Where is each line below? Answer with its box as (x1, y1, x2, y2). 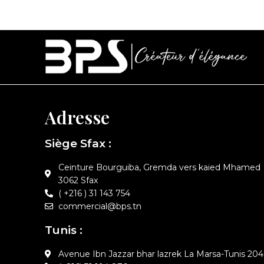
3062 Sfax (58, 174, 98, 186)
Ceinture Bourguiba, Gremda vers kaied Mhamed (58, 161, 260, 173)
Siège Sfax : (45, 136, 111, 150)
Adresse (45, 105, 110, 129)
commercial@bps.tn (58, 200, 141, 212)
